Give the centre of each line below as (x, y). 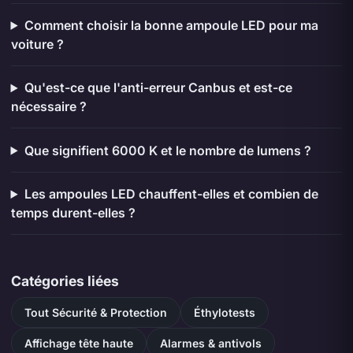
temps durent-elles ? (73, 212)
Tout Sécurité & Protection (95, 312)
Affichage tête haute (78, 343)
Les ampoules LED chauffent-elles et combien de (171, 193)
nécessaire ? (48, 107)
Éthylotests (224, 312)
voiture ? (37, 44)
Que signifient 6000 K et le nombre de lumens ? (167, 150)
